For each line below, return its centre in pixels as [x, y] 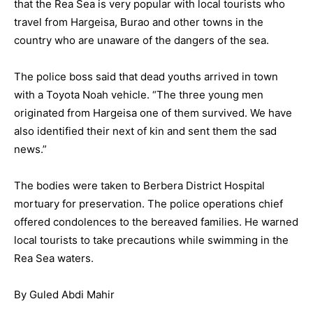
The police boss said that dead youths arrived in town [146, 77]
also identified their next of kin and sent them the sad [145, 131]
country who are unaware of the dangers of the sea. [141, 41]
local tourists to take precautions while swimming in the [151, 240]
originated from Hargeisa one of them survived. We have [153, 113]
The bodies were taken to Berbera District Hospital [139, 186]
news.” [30, 150]
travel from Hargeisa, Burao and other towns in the [139, 22]
